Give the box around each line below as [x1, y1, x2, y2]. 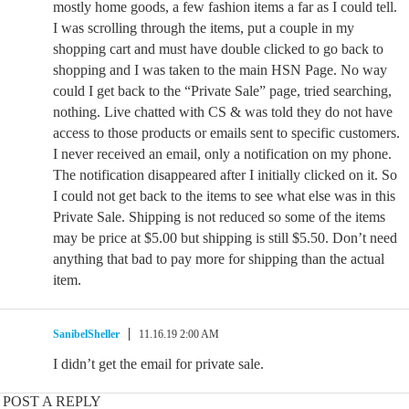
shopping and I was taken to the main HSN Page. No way [53, 62, 387, 78]
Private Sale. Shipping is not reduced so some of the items [53, 209, 385, 225]
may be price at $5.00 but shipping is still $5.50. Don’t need [53, 230, 397, 246]
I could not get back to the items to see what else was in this [53, 188, 395, 204]
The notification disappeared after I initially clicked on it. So [53, 167, 397, 183]
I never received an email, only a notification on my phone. [53, 146, 392, 162]
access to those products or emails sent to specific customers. [53, 125, 400, 141]
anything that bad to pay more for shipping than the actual [53, 251, 384, 267]
